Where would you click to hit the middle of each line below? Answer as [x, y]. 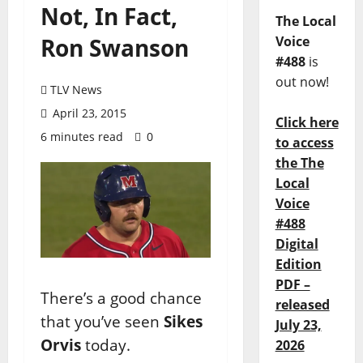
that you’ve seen [102, 321]
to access [304, 143]
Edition [298, 265]
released [302, 305]
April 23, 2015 [88, 113]
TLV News [76, 90]
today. [106, 344]
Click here [307, 123]
